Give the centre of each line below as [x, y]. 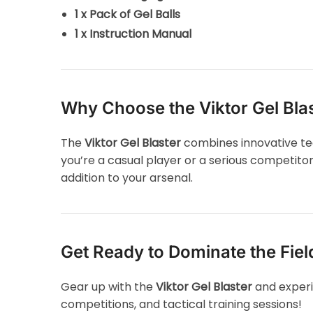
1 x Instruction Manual [133, 34]
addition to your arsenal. [127, 177]
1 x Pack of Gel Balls [128, 14]
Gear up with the [109, 286]
